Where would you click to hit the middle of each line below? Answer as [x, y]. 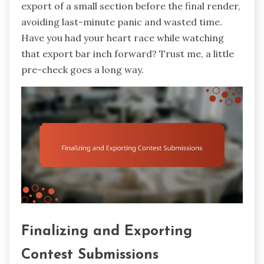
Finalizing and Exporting [107, 231]
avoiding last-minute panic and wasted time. [122, 22]
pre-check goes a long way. [82, 70]
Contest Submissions [90, 255]
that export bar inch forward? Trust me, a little [128, 54]
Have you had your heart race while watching [123, 38]
